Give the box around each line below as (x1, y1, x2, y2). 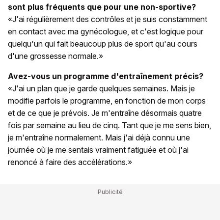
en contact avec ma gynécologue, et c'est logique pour (8, 26, 203, 36)
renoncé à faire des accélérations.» (8, 157, 132, 167)
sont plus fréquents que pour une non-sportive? (8, 1, 196, 12)
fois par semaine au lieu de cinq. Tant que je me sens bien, (8, 120, 211, 130)
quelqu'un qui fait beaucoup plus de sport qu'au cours (8, 38, 197, 49)
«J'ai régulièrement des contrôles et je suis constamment (8, 14, 207, 24)
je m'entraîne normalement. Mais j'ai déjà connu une (8, 132, 190, 142)
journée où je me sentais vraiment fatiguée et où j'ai (8, 144, 189, 155)
